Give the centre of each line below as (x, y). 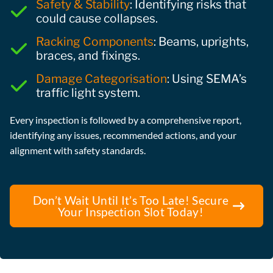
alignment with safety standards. (78, 150)
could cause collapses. (97, 18)
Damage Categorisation (101, 78)
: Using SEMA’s (207, 78)
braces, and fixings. (88, 55)
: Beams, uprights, (201, 41)
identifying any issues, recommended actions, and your (123, 135)
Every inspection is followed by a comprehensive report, (126, 119)
